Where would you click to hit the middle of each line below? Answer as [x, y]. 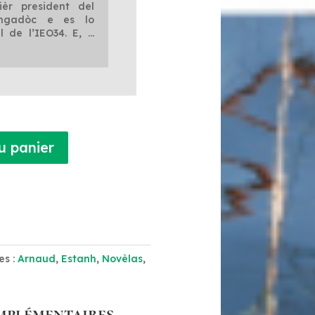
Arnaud [37, 259]
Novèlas [123, 259]
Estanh [79, 259]
